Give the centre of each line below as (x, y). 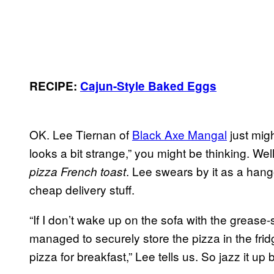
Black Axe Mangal (180, 134)
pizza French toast (78, 171)
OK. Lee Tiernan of (81, 134)
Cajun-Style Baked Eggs (148, 86)
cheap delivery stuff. (82, 189)
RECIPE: (55, 86)
